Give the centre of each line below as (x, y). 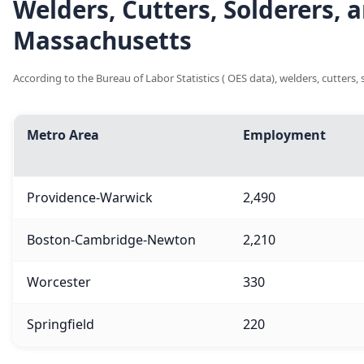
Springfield (61, 325)
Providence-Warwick (90, 198)
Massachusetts (102, 41)
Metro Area (63, 135)
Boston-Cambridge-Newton (111, 240)
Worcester (59, 282)
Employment (284, 135)
